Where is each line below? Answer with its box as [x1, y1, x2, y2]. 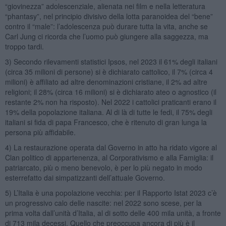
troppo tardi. [5, 41, 44, 51]
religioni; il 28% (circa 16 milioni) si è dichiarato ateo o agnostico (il [5, 86, 216, 97]
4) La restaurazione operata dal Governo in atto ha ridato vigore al [5, 142, 217, 152]
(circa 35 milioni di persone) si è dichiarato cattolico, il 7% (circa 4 [5, 66, 213, 77]
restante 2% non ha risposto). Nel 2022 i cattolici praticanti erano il [5, 96, 216, 107]
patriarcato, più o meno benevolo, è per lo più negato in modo [5, 162, 202, 173]
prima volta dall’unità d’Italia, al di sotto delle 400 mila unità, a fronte [5, 207, 221, 218]
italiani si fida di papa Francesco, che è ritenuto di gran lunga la [5, 117, 207, 127]
